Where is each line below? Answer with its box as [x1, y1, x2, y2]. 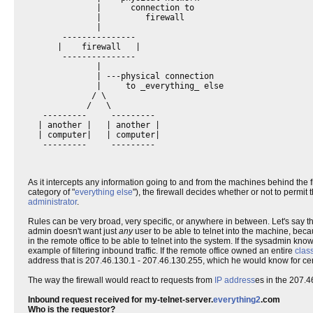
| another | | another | [28, 120, 160, 130]
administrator [28, 197, 77, 207]
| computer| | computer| [28, 130, 160, 140]
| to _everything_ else [28, 81, 224, 91]
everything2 [213, 295, 261, 305]
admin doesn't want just [28, 226, 119, 236]
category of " [28, 187, 75, 197]
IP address [214, 275, 255, 285]
